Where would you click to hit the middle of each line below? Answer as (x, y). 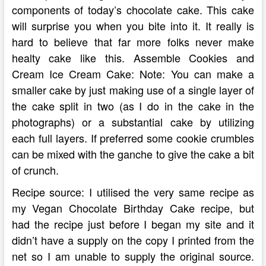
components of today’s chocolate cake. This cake (133, 9)
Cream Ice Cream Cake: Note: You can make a (133, 74)
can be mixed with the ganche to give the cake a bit (133, 154)
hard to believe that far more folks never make (133, 42)
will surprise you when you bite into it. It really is (133, 26)
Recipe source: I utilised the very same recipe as (133, 192)
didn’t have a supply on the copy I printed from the (133, 240)
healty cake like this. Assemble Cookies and (133, 58)
